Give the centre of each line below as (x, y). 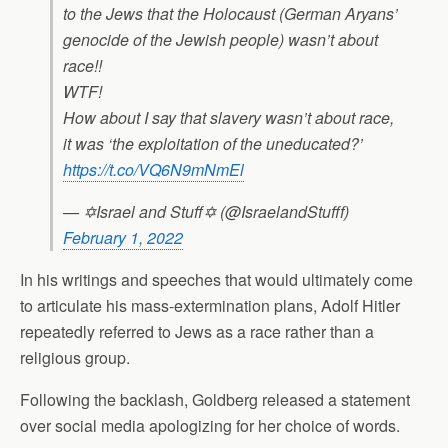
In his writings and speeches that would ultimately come (216, 279)
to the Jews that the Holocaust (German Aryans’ (230, 13)
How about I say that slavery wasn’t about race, (228, 117)
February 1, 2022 (123, 237)
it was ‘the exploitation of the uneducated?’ (213, 143)
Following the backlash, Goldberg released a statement (215, 399)
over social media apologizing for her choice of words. (210, 425)
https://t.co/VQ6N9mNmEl (153, 169)
